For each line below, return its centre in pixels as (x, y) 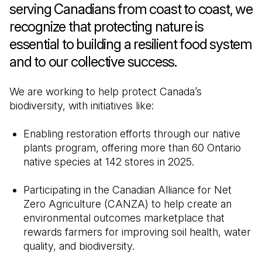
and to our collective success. (93, 61)
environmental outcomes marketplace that (124, 218)
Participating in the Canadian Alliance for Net (127, 189)
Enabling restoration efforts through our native (132, 133)
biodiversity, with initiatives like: (82, 105)
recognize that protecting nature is (106, 26)
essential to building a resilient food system (131, 44)
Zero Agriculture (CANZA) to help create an (127, 204)
